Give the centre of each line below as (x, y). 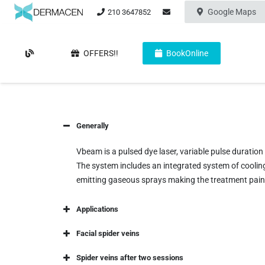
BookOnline (187, 53)
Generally (93, 126)
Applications (97, 209)
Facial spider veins (108, 233)
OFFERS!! (101, 53)
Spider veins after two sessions (130, 258)
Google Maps (232, 12)
